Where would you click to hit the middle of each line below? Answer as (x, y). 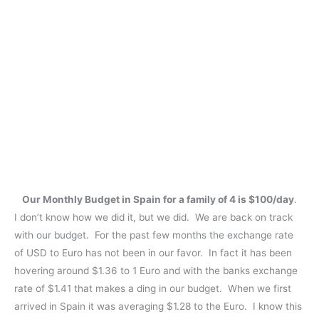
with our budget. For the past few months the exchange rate (154, 235)
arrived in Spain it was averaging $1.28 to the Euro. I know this (158, 306)
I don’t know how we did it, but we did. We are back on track (153, 217)
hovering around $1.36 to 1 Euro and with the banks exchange (156, 270)
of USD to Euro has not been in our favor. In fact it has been (153, 252)
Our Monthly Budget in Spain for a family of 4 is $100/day (158, 199)
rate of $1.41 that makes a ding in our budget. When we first (153, 288)
